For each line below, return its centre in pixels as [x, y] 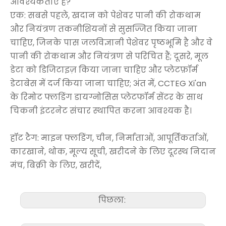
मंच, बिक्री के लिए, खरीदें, [56, 165]
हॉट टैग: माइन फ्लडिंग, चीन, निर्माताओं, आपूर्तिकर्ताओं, [109, 138]
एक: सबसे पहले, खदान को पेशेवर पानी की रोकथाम [105, 15]
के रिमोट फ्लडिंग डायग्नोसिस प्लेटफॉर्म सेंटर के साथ [106, 97]
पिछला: [113, 200]
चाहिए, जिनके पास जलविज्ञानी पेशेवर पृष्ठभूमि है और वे [111, 42]
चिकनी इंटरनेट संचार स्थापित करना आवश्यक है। [101, 110]
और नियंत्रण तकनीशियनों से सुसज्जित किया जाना [104, 29]
